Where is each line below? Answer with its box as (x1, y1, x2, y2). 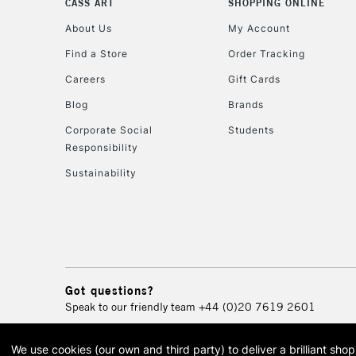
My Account (228, 22, 291, 35)
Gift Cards (228, 73, 281, 86)
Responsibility (65, 141, 138, 153)
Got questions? (65, 282, 154, 298)
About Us (65, 22, 112, 35)
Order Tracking (228, 48, 306, 60)
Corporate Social (65, 124, 153, 136)
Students (228, 124, 275, 136)
